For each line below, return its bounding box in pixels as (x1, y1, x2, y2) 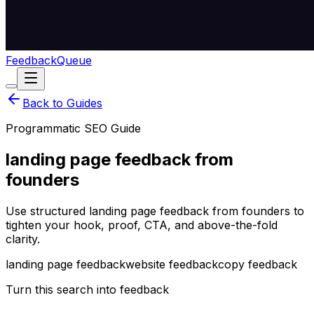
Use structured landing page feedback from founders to (6, 203, 304, 218)
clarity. (6, 231, 40, 246)
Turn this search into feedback (6, 282, 169, 296)
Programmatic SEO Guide (6, 121, 141, 135)
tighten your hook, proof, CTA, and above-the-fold (6, 217, 278, 232)
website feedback (125, 257, 218, 271)
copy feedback (218, 257, 297, 271)
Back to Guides (22, 96, 102, 110)
